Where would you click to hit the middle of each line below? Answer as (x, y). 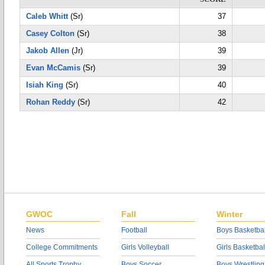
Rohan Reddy (51, 102)
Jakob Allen (48, 51)
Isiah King (45, 85)
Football (134, 230)
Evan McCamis (53, 68)
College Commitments (62, 247)
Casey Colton (50, 33)
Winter (230, 214)
